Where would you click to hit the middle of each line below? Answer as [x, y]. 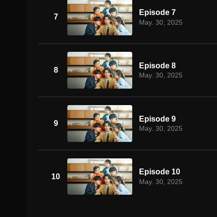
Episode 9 [157, 119]
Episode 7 [157, 13]
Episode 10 [159, 172]
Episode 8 [157, 65]
